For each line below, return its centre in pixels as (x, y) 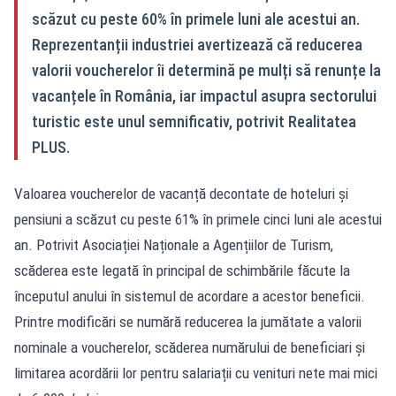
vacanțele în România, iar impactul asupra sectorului (204, 96)
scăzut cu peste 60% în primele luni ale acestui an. (196, 19)
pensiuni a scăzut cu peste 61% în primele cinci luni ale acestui (198, 219)
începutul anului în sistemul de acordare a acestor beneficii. (190, 296)
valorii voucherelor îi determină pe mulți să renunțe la (206, 70)
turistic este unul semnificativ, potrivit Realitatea (194, 122)
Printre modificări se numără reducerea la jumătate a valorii (188, 322)
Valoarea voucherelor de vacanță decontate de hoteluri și (181, 194)
